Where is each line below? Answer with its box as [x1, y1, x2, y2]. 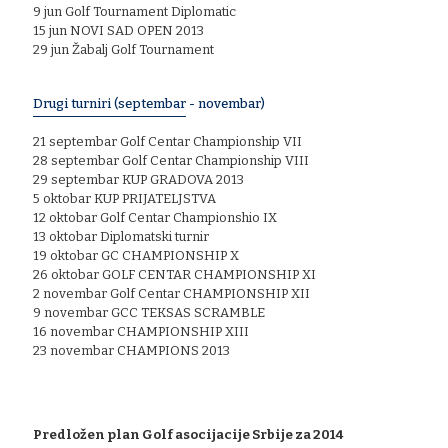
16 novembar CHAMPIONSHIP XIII [33, 323, 249, 339]
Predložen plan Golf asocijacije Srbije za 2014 [33, 426, 343, 442]
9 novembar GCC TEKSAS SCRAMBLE [33, 304, 265, 320]
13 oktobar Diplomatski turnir [33, 228, 209, 244]
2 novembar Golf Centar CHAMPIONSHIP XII [33, 285, 310, 301]
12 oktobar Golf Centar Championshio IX [33, 209, 277, 225]
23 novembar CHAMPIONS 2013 [33, 342, 230, 358]
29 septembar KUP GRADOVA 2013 [33, 171, 244, 187]
